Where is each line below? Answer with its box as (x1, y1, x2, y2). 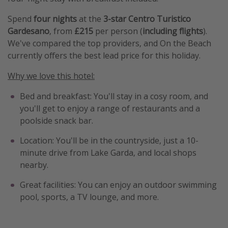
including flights (142, 25, 203, 37)
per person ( (93, 25, 142, 37)
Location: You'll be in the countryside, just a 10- (20, 134, 198, 146)
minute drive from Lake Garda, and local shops (20, 147, 196, 158)
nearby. (20, 159, 48, 170)
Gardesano (8, 25, 49, 37)
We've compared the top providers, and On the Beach (8, 37, 211, 49)
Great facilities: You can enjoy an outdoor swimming (20, 179, 217, 190)
